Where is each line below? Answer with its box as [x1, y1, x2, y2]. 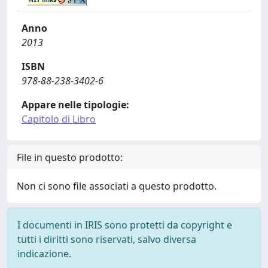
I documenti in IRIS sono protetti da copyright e [17, 218, 232, 232]
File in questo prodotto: [17, 150, 123, 164]
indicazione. [17, 246, 71, 260]
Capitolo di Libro [22, 112, 96, 126]
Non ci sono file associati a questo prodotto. [17, 179, 217, 193]
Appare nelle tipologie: [22, 98, 129, 111]
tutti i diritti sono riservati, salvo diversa [17, 232, 196, 246]
